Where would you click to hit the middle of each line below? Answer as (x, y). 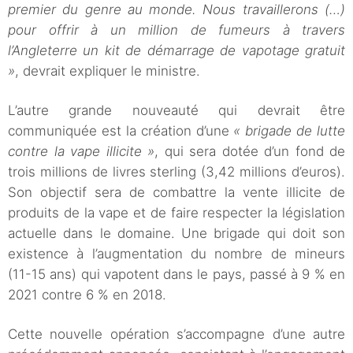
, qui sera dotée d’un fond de (250, 152)
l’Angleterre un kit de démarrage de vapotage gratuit (176, 51)
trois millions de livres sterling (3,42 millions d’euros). (176, 172)
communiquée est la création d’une (121, 131)
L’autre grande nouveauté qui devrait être (176, 111)
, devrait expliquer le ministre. (110, 71)
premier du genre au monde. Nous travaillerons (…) (176, 10)
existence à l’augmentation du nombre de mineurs (176, 254)
